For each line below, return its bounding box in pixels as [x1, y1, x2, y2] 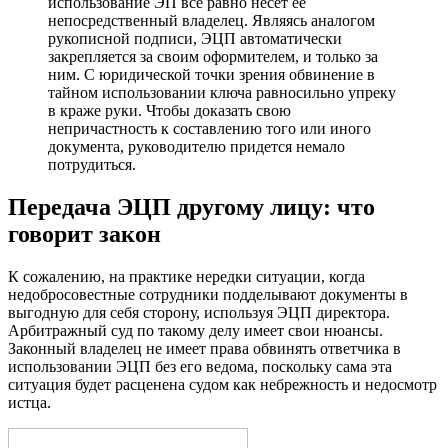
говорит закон [8, 221, 161, 248]
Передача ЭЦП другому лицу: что [8, 194, 375, 221]
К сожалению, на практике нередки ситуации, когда [8, 268, 365, 286]
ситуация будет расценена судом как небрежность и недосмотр [8, 376, 437, 394]
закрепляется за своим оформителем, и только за [48, 48, 378, 66]
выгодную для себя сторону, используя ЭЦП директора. [8, 304, 390, 322]
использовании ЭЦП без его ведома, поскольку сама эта [8, 358, 392, 376]
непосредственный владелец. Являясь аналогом [48, 12, 375, 30]
